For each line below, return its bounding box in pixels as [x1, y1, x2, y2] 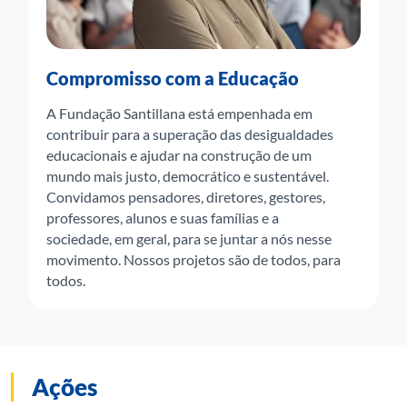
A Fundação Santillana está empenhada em [45, 104, 313, 122]
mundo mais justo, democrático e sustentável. [45, 167, 329, 184]
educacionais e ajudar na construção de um [45, 146, 312, 164]
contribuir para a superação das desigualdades [45, 125, 333, 143]
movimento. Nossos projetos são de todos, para [45, 251, 341, 268]
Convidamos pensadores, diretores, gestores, [45, 188, 325, 205]
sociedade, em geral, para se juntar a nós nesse [45, 230, 332, 247]
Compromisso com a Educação [45, 67, 299, 89]
